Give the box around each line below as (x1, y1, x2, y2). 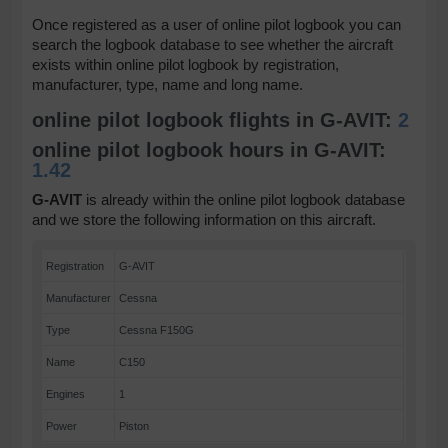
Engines (46, 388, 86, 400)
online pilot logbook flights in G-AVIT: (32, 109, 399, 131)
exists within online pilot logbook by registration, (32, 56, 340, 73)
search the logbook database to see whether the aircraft (32, 36, 394, 53)
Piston (119, 420, 150, 432)
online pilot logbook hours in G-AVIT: (32, 139, 387, 161)
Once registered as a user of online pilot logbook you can (32, 16, 402, 33)
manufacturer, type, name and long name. (32, 76, 304, 93)
